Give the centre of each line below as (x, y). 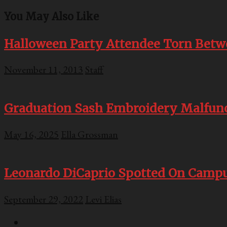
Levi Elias (103, 199)
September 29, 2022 (44, 199)
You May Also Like (51, 17)
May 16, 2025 (31, 134)
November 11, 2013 (44, 70)
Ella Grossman (89, 134)
